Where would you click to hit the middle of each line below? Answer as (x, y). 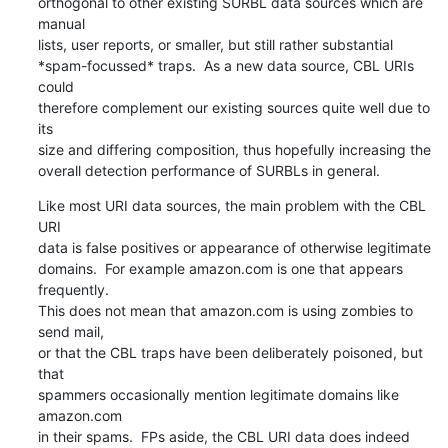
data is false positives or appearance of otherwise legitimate (234, 247)
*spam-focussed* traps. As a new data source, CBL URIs (225, 65)
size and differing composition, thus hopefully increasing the (234, 149)
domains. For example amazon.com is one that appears (220, 268)
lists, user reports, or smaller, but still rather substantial (215, 44)
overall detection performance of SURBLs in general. (208, 170)
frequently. (73, 289)
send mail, (70, 331)
